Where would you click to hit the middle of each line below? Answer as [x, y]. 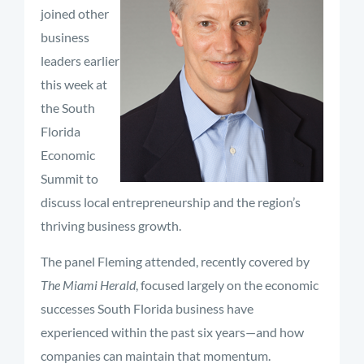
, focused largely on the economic [227, 285]
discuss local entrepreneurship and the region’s [171, 202]
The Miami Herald [88, 285]
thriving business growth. [111, 225]
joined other [75, 13]
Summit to [69, 178]
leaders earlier [80, 61]
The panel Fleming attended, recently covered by [175, 261]
